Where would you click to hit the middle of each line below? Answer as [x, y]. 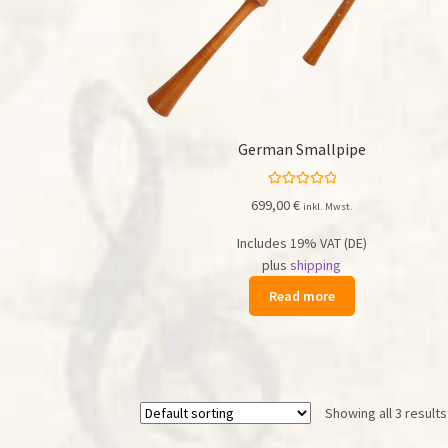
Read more [301, 296]
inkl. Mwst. [327, 207]
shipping [316, 265]
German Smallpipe [301, 149]
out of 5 [302, 215]
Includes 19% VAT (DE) [301, 243]
